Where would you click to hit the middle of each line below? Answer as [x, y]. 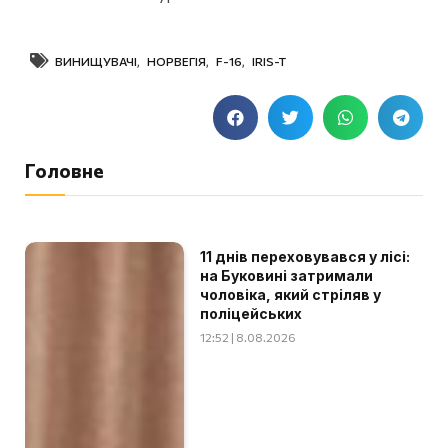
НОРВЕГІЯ [176, 60]
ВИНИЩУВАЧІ [96, 60]
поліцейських [251, 313]
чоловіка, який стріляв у [291, 294]
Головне [64, 170]
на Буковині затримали [287, 275]
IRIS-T [269, 60]
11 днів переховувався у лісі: [305, 256]
